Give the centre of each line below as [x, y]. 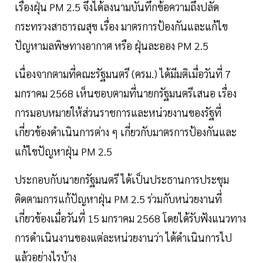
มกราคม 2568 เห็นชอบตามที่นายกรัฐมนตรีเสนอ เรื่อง [126, 93]
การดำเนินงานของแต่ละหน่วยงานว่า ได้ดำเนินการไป [123, 238]
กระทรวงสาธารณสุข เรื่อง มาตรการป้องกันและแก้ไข [121, 26]
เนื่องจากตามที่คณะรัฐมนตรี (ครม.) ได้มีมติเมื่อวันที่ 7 [123, 74]
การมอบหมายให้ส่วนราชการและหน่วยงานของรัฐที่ [118, 113]
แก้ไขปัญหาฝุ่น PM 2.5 [63, 151]
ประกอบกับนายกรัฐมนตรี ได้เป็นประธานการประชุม [122, 180]
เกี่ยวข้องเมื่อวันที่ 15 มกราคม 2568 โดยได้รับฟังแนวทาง [130, 218]
